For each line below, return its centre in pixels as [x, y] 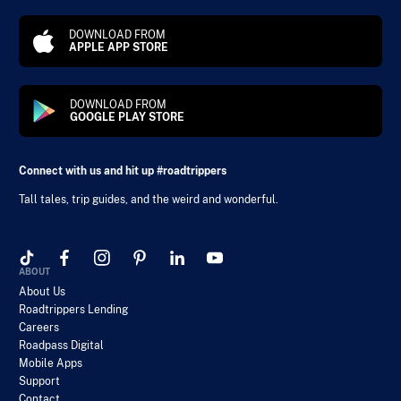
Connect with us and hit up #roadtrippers [123, 171]
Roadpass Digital [61, 346]
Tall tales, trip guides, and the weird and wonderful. [149, 200]
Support [39, 382]
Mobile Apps [51, 364]
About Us [42, 292]
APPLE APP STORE [119, 48]
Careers [39, 328]
